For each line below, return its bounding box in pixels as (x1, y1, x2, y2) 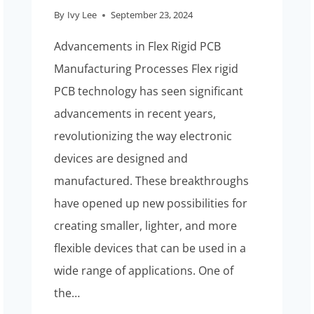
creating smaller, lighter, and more (54, 218, 238, 234)
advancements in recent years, (54, 106, 217, 122)
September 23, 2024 (110, 8, 193, 22)
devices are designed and (54, 151, 189, 167)
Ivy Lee (67, 8, 97, 22)
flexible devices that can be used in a (54, 240, 247, 257)
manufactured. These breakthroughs (54, 173, 250, 189)
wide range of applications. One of (54, 263, 234, 279)
